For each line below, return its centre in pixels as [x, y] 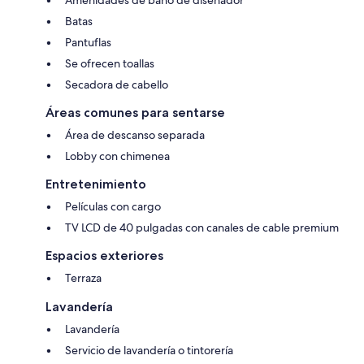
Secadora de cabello [117, 84]
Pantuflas [88, 42]
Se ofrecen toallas [110, 63]
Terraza [83, 277]
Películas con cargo [113, 206]
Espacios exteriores [104, 255]
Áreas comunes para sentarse [135, 112]
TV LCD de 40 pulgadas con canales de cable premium [202, 227]
